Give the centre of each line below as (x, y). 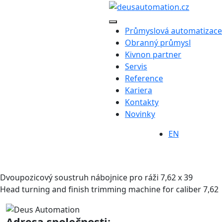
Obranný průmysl (158, 42)
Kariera (139, 90)
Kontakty (142, 102)
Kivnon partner (153, 54)
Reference (144, 78)
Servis (136, 66)
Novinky (140, 114)
